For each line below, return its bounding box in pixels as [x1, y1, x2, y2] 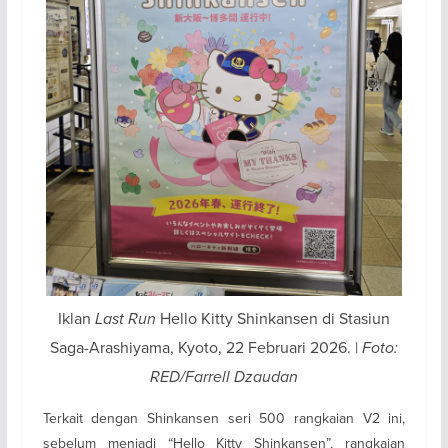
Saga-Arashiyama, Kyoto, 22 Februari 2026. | [49, 336, 362, 359]
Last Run [94, 307, 156, 331]
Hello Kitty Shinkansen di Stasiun [155, 307, 390, 330]
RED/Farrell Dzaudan [149, 365, 298, 389]
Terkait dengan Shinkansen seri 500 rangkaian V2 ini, [42, 408, 406, 429]
